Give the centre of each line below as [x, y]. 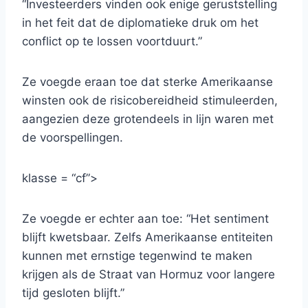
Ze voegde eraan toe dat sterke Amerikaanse [147, 82]
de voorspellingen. [73, 138]
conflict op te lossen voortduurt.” [112, 42]
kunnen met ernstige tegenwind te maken [137, 256]
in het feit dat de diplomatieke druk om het [140, 23]
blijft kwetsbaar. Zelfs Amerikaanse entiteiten [147, 238]
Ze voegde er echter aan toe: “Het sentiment [145, 219]
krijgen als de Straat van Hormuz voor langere [148, 275]
